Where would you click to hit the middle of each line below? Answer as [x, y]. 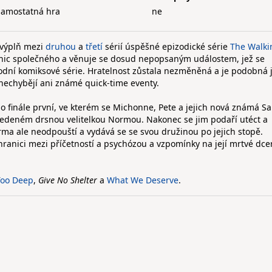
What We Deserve [143, 180]
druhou [61, 46]
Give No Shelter [68, 180]
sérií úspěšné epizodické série [166, 46]
